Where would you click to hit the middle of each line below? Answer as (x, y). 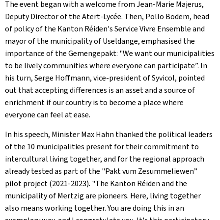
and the (174, 183)
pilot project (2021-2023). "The (57, 183)
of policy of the (31, 29)
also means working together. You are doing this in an (95, 208)
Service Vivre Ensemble (153, 29)
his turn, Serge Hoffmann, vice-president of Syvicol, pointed (105, 78)
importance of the (37, 53)
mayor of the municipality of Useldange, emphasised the (100, 41)
